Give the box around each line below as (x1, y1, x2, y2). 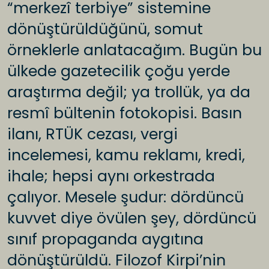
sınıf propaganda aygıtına (7, 229, 204, 250)
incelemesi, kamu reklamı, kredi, (7, 145, 245, 166)
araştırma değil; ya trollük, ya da (7, 82, 250, 103)
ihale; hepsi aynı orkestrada (7, 166, 215, 187)
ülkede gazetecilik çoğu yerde (7, 61, 230, 82)
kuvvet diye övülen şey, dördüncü (7, 208, 256, 229)
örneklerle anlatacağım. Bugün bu (7, 40, 262, 61)
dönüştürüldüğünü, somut (7, 19, 203, 40)
